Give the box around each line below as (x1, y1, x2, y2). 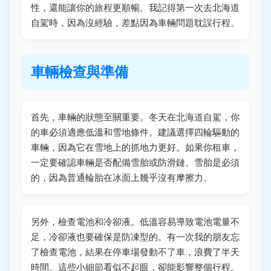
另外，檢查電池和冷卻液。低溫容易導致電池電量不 (31, 215, 240, 227)
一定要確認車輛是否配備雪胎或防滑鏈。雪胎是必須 (31, 156, 240, 168)
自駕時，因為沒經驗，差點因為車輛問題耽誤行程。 (31, 16, 240, 28)
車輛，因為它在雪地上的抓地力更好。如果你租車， (31, 141, 240, 153)
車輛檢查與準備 (31, 62, 128, 81)
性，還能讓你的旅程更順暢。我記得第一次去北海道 (31, 1, 240, 13)
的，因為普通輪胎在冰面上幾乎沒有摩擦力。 (31, 171, 212, 183)
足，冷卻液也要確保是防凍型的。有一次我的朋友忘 (31, 230, 240, 243)
